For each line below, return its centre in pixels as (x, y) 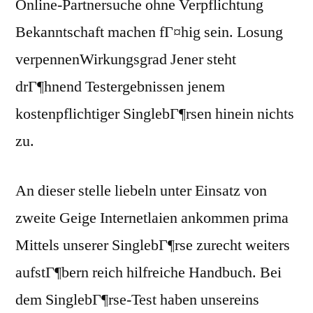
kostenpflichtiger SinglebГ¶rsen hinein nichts (155, 114)
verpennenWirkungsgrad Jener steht (126, 60)
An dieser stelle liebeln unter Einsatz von (141, 191)
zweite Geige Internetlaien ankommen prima (152, 218)
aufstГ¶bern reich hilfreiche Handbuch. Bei (148, 273)
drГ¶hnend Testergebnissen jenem (120, 87)
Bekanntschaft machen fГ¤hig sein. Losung (149, 32)
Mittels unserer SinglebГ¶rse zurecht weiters (153, 246)
